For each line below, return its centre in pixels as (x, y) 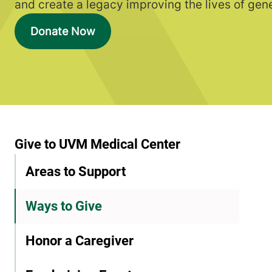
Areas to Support (76, 171)
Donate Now (63, 31)
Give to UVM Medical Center (97, 144)
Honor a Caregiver (80, 240)
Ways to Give (64, 206)
